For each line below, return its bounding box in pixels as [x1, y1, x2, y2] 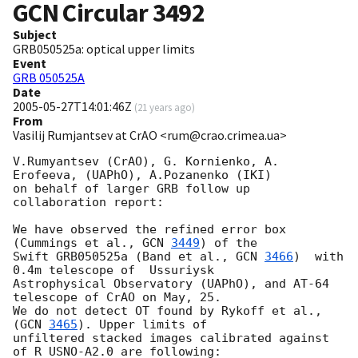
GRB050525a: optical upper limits [13, 41, 195, 58]
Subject [13, 26, 57, 43]
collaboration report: [13, 195, 164, 210]
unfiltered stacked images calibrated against [13, 331, 329, 346]
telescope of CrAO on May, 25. [13, 290, 221, 305]
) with [293, 249, 344, 265]
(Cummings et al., [13, 236, 142, 251]
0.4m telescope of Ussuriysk [13, 263, 214, 278]
